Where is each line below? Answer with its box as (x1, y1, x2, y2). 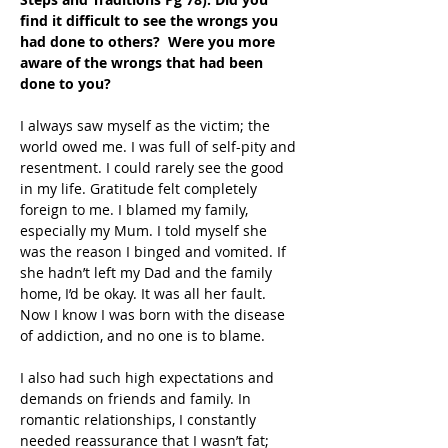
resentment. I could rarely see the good (20, 158, 288, 177)
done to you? (20, 74, 111, 93)
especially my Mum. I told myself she (20, 221, 271, 240)
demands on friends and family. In (20, 389, 255, 408)
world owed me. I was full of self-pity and (20, 137, 300, 156)
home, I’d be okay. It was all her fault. (20, 284, 270, 303)
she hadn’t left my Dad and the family (20, 263, 276, 282)
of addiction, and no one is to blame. (20, 326, 265, 345)
